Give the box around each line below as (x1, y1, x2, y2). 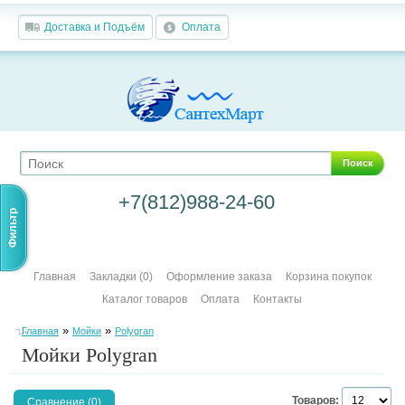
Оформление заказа (165, 270, 272, 283)
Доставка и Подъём (44, 21, 145, 33)
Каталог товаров (102, 293, 188, 306)
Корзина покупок (285, 270, 372, 283)
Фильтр (6, 208, 19, 248)
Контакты (253, 293, 303, 306)
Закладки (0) (89, 270, 153, 283)
